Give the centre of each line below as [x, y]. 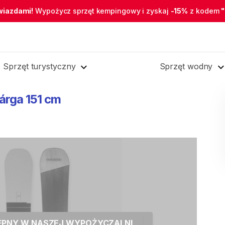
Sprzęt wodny [186, 66]
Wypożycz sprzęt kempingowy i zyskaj [102, 11]
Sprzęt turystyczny [39, 66]
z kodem [205, 11]
